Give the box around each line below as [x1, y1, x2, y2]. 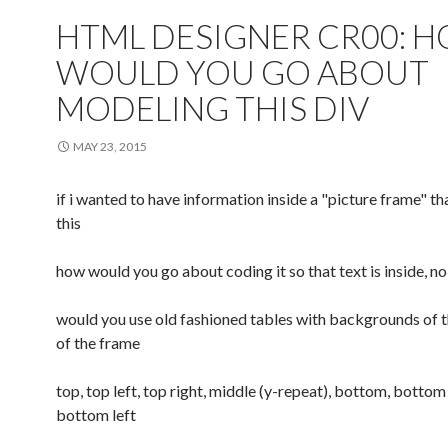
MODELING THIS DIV [56, 88, 369, 128]
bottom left [56, 405, 136, 424]
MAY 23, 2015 [73, 139, 147, 154]
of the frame [56, 333, 140, 352]
